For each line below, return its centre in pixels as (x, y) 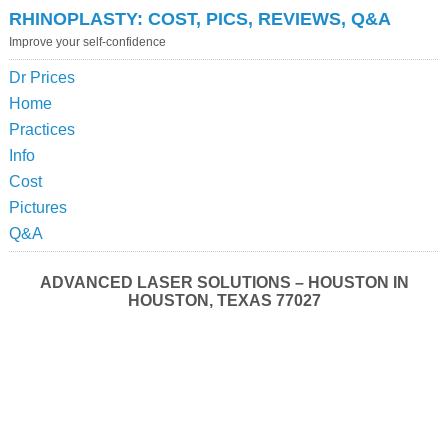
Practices (41, 129)
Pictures (37, 207)
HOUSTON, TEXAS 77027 (224, 300)
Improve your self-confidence (87, 41)
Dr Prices (41, 77)
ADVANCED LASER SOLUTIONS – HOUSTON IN (224, 282)
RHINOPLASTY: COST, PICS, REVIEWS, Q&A (199, 18)
